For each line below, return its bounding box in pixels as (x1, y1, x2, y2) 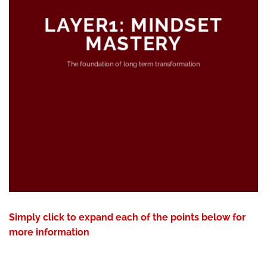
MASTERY (85, 32, 182, 55)
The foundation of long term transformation (67, 60, 200, 69)
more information (9, 226, 89, 238)
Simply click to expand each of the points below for (9, 212, 246, 223)
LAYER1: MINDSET (44, 14, 223, 36)
